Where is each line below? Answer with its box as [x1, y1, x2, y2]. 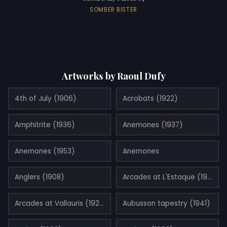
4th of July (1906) [15, 94, 77, 104]
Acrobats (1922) [122, 94, 178, 104]
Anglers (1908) [15, 172, 64, 182]
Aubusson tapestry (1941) [122, 199, 210, 209]
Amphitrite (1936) [15, 120, 75, 130]
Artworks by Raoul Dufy [61, 69, 166, 82]
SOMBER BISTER [90, 5, 137, 14]
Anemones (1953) [15, 146, 75, 156]
